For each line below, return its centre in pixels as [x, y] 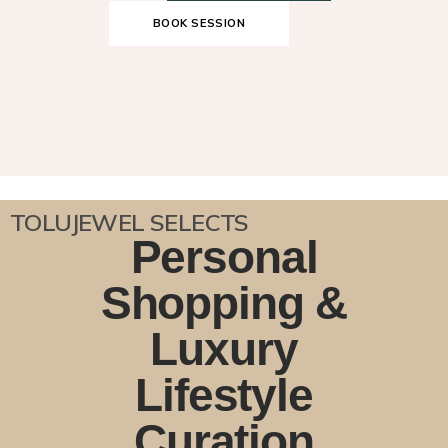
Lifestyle [224, 395]
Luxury [224, 349]
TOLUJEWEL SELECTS [129, 222]
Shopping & [224, 303]
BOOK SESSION [199, 23]
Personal [224, 257]
